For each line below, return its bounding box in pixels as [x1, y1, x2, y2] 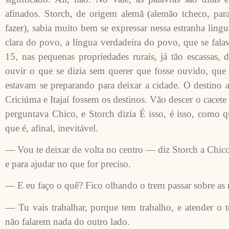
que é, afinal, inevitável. [5, 122, 98, 133]
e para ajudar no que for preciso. [5, 158, 131, 170]
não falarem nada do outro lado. [5, 216, 130, 227]
